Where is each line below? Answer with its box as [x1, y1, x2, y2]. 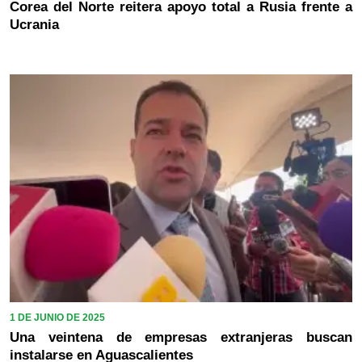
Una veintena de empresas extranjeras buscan [10, 330, 352, 346]
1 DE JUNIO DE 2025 [10, 312, 105, 324]
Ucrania [10, 16, 59, 32]
